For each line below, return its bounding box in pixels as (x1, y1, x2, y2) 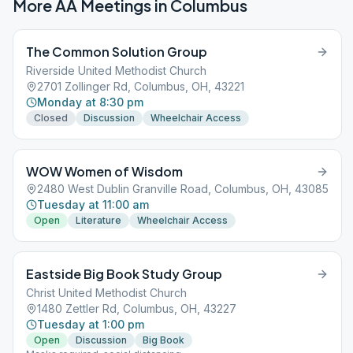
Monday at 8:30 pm (37, 95, 143, 109)
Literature (76, 214, 121, 226)
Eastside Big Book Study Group (26, 266, 222, 282)
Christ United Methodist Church (26, 286, 187, 299)
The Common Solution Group (26, 43, 207, 60)
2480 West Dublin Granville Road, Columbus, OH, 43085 (37, 182, 329, 195)
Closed (34, 112, 68, 124)
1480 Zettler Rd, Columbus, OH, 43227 (37, 302, 236, 315)
